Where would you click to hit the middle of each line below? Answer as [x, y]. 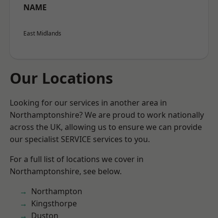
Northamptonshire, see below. [66, 171]
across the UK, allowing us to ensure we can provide [106, 127]
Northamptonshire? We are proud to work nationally [107, 115]
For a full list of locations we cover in [77, 159]
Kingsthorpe [54, 203]
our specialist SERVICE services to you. [80, 139]
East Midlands [42, 33]
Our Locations [61, 78]
